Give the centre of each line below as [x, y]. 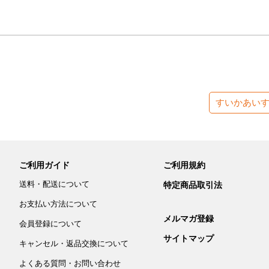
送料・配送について [54, 184]
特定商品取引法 [193, 185]
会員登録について [50, 224]
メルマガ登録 [189, 218]
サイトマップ [189, 238]
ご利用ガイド [44, 165]
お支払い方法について [58, 204]
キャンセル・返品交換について [74, 244]
